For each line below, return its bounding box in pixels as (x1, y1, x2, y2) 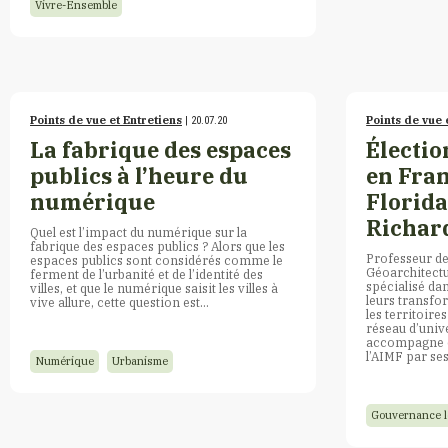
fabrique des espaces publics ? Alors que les (30, 237, 285, 254)
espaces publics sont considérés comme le (30, 251, 283, 268)
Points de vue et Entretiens (30, 112, 182, 127)
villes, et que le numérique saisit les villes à (30, 279, 278, 296)
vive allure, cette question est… (30, 293, 209, 310)
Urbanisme (112, 353, 168, 368)
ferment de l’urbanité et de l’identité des (30, 265, 263, 282)
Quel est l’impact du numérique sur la (30, 223, 247, 240)
